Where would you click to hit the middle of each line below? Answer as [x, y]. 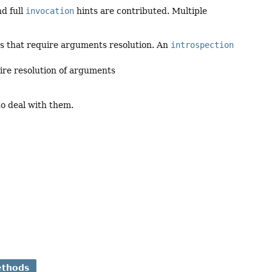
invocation [50, 11]
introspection [202, 45]
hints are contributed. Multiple [141, 11]
